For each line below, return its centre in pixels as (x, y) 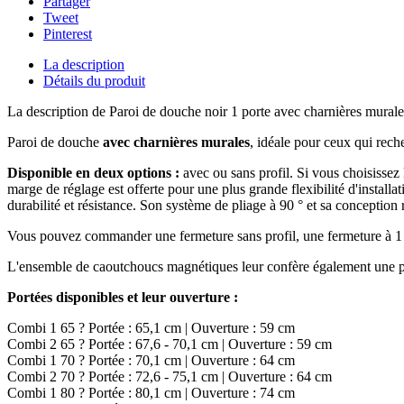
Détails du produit (94, 81)
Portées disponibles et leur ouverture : (123, 298)
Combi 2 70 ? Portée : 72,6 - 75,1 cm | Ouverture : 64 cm (170, 377)
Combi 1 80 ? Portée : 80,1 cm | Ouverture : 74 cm (151, 393)
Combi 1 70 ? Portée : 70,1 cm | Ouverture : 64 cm (151, 361)
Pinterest (68, 34)
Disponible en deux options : (93, 173)
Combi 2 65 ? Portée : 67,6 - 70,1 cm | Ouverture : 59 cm (170, 344)
